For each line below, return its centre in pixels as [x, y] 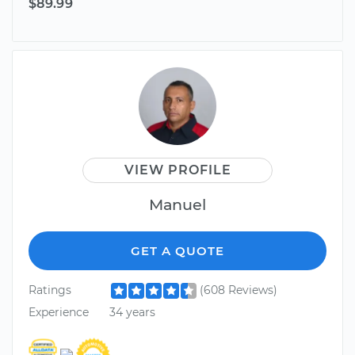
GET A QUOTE [177, 251]
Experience [59, 312]
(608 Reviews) [238, 290]
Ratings [50, 290]
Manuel [177, 205]
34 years [132, 312]
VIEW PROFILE [177, 170]
